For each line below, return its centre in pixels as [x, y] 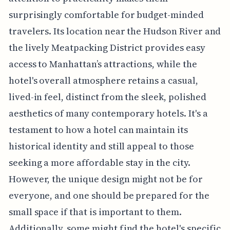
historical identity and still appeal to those [101, 146]
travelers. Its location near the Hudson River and [115, 31]
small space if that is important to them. [95, 212]
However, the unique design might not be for [106, 179]
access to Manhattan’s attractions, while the [103, 64]
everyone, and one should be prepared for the [109, 195]
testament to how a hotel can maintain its [98, 129]
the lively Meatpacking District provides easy [107, 47]
